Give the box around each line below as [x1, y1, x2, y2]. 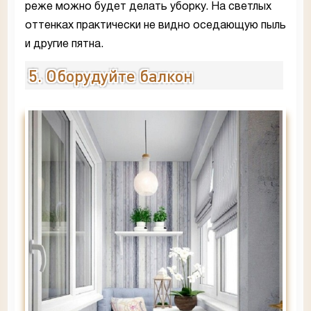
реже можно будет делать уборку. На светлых [25, 2, 271, 12]
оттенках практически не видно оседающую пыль [25, 21, 286, 31]
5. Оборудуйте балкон [28, 65, 193, 86]
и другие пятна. [25, 40, 103, 50]
